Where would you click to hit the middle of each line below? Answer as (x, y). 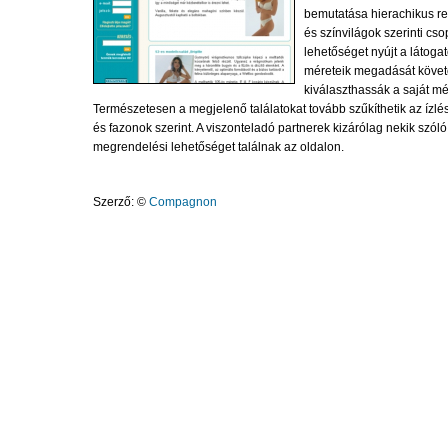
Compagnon (182, 202)
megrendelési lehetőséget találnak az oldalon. (218, 147)
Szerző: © (120, 202)
